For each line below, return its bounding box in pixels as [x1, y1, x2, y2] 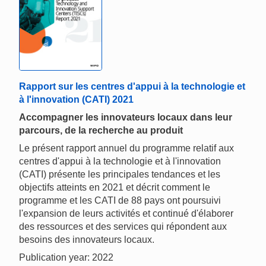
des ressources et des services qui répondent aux [19, 221, 227, 232]
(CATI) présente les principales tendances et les [19, 169, 220, 180]
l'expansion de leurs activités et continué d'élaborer [19, 208, 233, 219]
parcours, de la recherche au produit [19, 125, 183, 136]
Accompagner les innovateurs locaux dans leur [19, 112, 232, 123]
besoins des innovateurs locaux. [19, 235, 154, 245]
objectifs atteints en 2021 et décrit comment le [19, 182, 210, 193]
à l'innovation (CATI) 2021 [19, 94, 134, 105]
